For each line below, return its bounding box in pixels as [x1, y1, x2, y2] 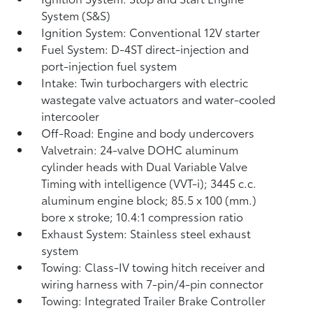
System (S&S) [41, 7, 111, 23]
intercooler [41, 108, 100, 124]
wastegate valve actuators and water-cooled [41, 91, 276, 107]
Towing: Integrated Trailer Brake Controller [41, 292, 266, 308]
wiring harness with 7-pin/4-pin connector [41, 275, 264, 291]
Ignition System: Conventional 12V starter [41, 24, 261, 40]
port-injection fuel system [41, 57, 177, 73]
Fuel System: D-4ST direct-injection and [41, 41, 249, 57]
